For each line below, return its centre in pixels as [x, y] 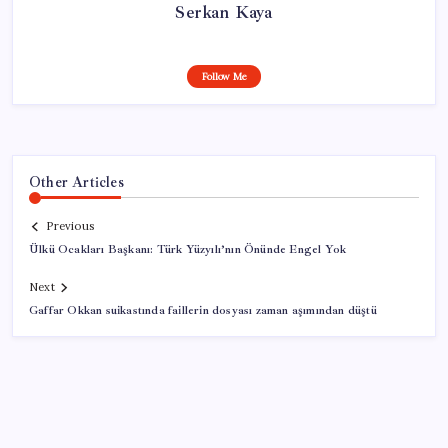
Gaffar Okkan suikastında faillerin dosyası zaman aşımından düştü [203, 311]
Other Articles [76, 181]
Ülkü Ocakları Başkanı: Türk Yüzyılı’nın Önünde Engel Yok [188, 250]
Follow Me [224, 76]
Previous [70, 226]
